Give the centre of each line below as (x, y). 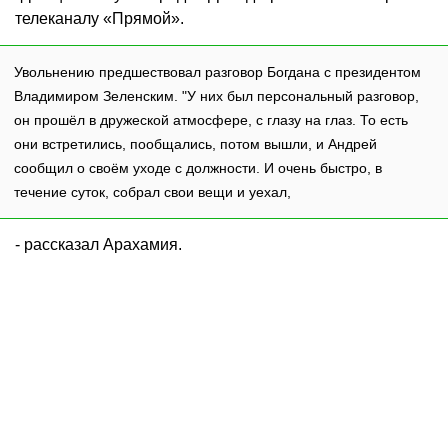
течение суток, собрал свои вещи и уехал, (152, 191)
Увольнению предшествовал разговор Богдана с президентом (217, 71)
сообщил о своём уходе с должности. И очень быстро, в (198, 167)
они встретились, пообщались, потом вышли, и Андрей (195, 143)
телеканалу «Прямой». (99, 18)
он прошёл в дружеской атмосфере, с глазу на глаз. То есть (211, 119)
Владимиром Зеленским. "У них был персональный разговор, (216, 95)
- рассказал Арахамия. (98, 244)
